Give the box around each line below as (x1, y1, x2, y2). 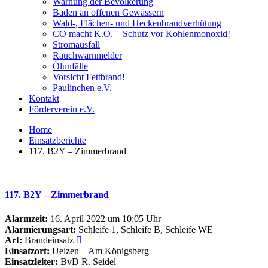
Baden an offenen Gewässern (53, 7, 164, 17)
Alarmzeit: (5, 213, 48, 224)
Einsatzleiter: (5, 256, 58, 267)
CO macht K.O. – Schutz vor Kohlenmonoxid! (53, 29, 230, 39)
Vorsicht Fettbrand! (53, 72, 125, 82)
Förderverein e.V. (29, 104, 95, 114)
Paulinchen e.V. (53, 83, 112, 93)
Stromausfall (53, 39, 100, 50)
